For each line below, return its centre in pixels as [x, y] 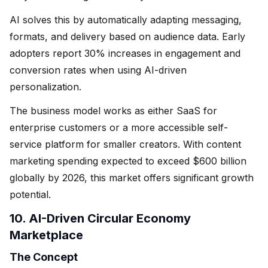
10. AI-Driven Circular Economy [100, 218]
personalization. [45, 86]
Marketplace [46, 235]
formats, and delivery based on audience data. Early [127, 36]
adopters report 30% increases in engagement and [125, 53]
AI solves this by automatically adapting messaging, [126, 19]
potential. [30, 194]
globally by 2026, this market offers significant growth [132, 177]
